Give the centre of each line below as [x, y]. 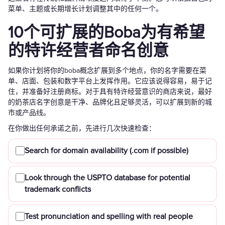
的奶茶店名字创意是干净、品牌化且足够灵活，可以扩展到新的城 [110, 102]
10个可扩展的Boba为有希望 [106, 33]
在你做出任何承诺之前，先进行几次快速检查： [82, 129]
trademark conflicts [58, 190]
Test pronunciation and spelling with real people [109, 217]
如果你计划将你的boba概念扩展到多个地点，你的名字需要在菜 [107, 71]
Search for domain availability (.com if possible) [106, 151]
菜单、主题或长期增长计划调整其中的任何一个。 [85, 9]
